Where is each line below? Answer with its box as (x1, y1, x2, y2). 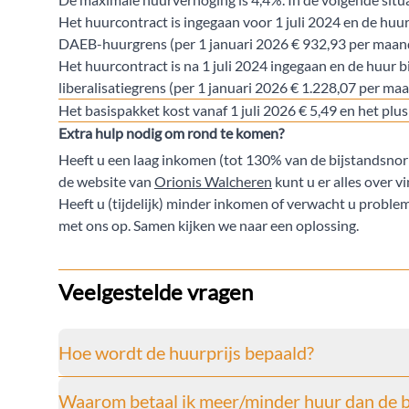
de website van (58, 173, 154, 191)
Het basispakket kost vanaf (58, 101, 230, 120)
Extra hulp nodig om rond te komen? (58, 124, 284, 142)
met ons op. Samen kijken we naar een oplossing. (58, 216, 362, 235)
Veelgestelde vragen (58, 278, 253, 306)
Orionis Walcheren (154, 173, 272, 191)
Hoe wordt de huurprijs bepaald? (58, 341, 314, 364)
